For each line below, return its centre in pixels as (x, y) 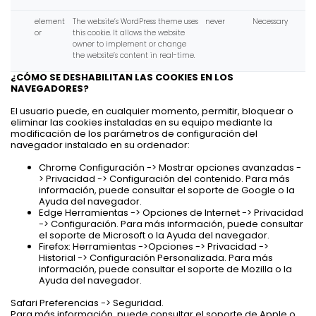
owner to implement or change (129, 44)
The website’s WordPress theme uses (135, 21)
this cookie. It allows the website (128, 32)
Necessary (270, 21)
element (49, 21)
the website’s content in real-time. (133, 55)
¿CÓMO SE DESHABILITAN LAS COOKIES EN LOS (122, 77)
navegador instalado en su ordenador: (100, 145)
